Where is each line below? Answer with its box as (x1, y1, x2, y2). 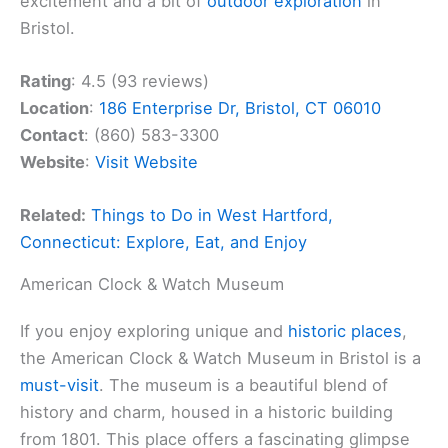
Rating (20, 71, 71, 92)
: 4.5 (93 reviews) (71, 71, 209, 92)
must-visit (20, 375, 99, 396)
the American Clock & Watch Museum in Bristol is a (20, 348, 421, 369)
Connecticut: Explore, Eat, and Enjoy (20, 232, 307, 253)
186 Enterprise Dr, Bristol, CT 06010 (99, 98, 381, 119)
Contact (20, 125, 84, 146)
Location (20, 98, 89, 119)
